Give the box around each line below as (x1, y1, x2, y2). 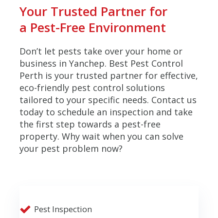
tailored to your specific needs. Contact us (19, 94, 197, 106)
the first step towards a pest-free (19, 118, 161, 130)
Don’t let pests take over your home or (19, 45, 182, 57)
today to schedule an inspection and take (19, 106, 193, 118)
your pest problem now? (19, 143, 123, 155)
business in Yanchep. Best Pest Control (19, 57, 183, 70)
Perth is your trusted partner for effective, (19, 70, 198, 82)
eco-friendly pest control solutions (19, 82, 165, 94)
